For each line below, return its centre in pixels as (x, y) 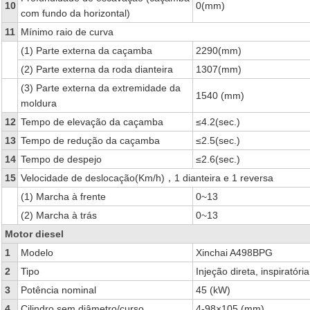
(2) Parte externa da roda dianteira (97, 69)
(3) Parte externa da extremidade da (100, 88)
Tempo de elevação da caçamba (92, 122)
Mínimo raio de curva (67, 32)
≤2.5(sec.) (218, 140)
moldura (38, 103)
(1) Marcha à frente (63, 197)
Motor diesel (34, 234)
